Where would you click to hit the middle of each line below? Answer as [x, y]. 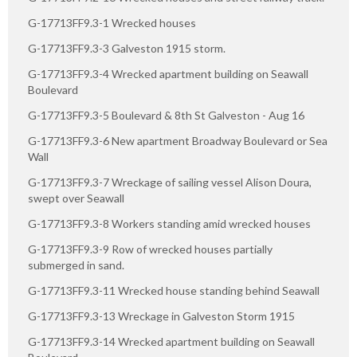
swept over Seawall [76, 198]
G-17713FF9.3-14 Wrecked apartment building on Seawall [171, 341]
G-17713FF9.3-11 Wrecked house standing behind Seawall [174, 290]
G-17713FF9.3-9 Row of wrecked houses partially [150, 249]
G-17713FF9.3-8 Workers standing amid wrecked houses [169, 223]
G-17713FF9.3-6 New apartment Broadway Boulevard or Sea [178, 140]
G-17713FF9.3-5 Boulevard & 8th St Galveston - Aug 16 [166, 115]
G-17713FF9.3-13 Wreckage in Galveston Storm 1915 [161, 316]
